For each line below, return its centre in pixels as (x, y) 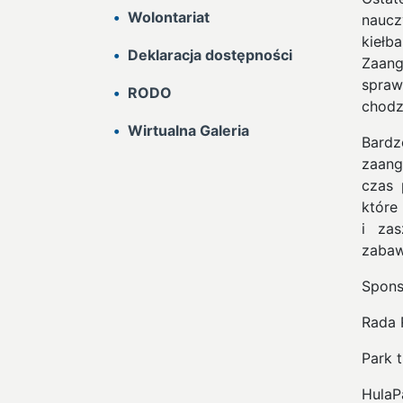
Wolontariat (169, 17)
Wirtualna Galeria (188, 130)
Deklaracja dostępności (210, 55)
